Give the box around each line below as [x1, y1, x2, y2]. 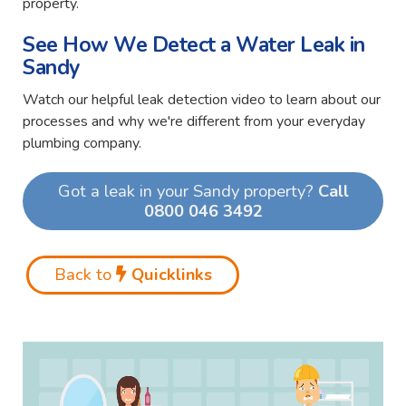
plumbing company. [23, 132, 142, 153]
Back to [53, 263, 111, 286]
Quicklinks [130, 263, 212, 286]
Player [22, 363, 63, 384]
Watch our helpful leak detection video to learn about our [23, 89, 382, 110]
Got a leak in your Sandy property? [57, 179, 314, 202]
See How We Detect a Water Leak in [23, 31, 365, 60]
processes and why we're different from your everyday [23, 111, 366, 131]
